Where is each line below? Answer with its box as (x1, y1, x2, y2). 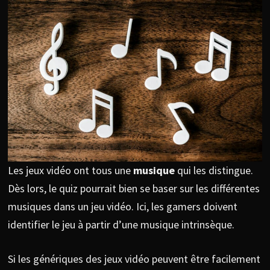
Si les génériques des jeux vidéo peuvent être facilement (7, 251, 260, 266)
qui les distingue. (174, 163, 253, 177)
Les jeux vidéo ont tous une (7, 163, 133, 177)
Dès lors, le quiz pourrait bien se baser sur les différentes (7, 181, 260, 195)
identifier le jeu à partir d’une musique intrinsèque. (7, 217, 237, 231)
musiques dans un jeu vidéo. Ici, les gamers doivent (7, 199, 237, 213)
